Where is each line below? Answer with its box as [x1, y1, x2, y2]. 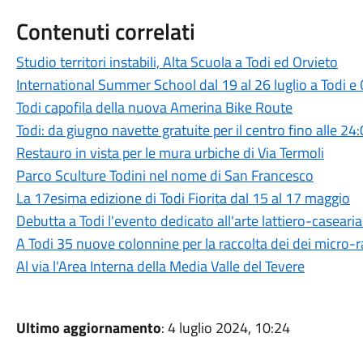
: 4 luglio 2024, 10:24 [160, 317, 290, 339]
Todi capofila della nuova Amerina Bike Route [15, 96, 293, 118]
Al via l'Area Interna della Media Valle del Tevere [15, 255, 305, 277]
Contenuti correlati [15, 14, 195, 49]
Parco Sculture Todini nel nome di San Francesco [15, 164, 314, 186]
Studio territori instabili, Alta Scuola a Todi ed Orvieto [15, 51, 338, 73]
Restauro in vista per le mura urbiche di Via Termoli [15, 142, 324, 164]
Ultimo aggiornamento [15, 317, 161, 339]
